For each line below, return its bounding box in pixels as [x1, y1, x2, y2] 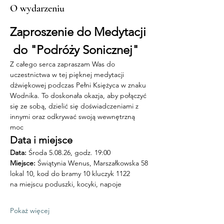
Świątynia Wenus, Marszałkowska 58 [37, 158, 150, 167]
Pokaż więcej [10, 206, 49, 215]
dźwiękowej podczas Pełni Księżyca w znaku [10, 80, 148, 89]
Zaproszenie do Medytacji [10, 24, 149, 39]
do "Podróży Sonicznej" [10, 42, 138, 57]
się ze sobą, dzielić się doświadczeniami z [10, 101, 140, 110]
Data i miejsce [10, 134, 72, 146]
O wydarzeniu [10, 2, 64, 14]
